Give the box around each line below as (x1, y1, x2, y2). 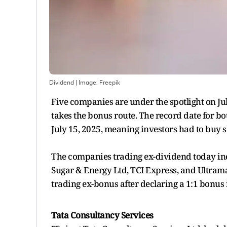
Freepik (99, 79, 120, 86)
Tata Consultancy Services (51, 209, 154, 221)
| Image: (74, 79, 99, 86)
